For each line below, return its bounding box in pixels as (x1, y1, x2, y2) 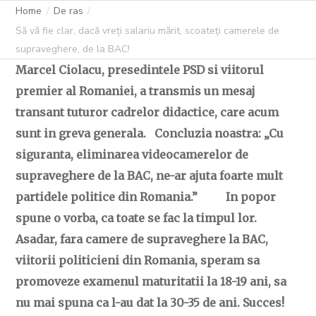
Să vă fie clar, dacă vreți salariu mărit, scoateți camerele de (16, 24, 280, 37)
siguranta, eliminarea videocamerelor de (16, 147, 249, 162)
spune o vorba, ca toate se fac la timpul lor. (16, 211, 257, 225)
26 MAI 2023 (126, 105, 185, 118)
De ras (54, 4, 84, 18)
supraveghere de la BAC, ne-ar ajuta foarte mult (16, 169, 284, 183)
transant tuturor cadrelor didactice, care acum (16, 105, 279, 119)
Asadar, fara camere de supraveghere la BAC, (16, 232, 269, 246)
